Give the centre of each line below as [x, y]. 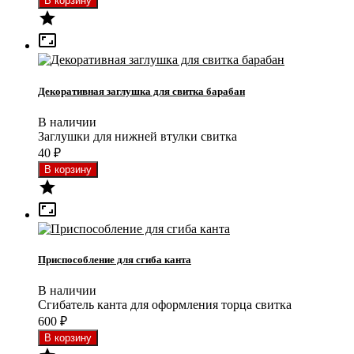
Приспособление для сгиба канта [115, 259]
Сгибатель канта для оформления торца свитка [165, 305]
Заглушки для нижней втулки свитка [137, 136]
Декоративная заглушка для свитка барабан [141, 91]
